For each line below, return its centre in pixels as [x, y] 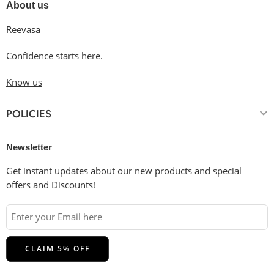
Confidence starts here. [54, 56]
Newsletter [29, 147]
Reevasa [24, 30]
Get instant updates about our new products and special [124, 171]
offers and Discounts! [51, 185]
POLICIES [29, 113]
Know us [24, 82]
